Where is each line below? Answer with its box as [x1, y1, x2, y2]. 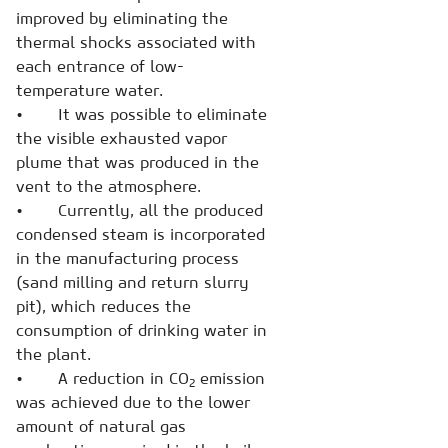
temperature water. [16, 79, 163, 100]
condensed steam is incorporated [16, 223, 265, 244]
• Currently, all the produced [16, 199, 263, 220]
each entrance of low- [16, 55, 184, 76]
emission [195, 367, 265, 388]
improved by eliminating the [16, 7, 228, 28]
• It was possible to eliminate [16, 103, 267, 124]
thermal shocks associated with [16, 31, 256, 52]
